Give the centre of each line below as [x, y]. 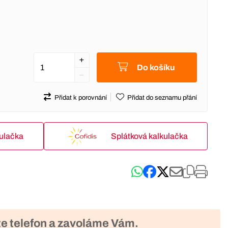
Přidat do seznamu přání [162, 98]
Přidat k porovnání [80, 98]
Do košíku [156, 67]
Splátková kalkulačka [149, 136]
